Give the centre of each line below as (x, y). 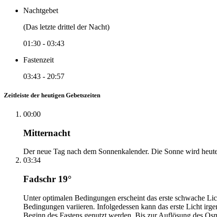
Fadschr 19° (47, 179)
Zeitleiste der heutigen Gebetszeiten (52, 95)
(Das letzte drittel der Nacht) (66, 27)
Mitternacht (47, 133)
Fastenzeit (39, 60)
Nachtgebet (41, 10)
